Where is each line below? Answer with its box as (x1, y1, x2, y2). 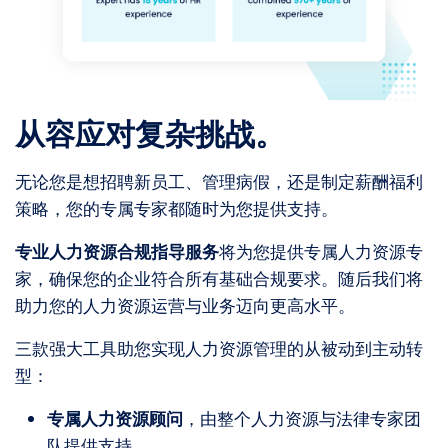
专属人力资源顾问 (47, 406, 183, 431)
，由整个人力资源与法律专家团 (183, 406, 421, 431)
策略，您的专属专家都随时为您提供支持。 (15, 196, 338, 221)
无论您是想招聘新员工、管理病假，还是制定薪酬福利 (15, 169, 423, 194)
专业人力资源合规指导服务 (15, 239, 219, 264)
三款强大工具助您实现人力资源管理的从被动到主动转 (15, 336, 423, 361)
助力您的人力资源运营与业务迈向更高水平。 (15, 293, 355, 318)
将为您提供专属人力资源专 (219, 239, 423, 264)
